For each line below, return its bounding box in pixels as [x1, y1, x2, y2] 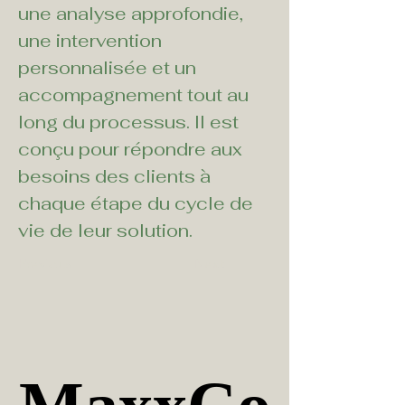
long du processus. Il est [18, 109, 243, 134]
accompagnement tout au [18, 82, 253, 107]
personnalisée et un [18, 55, 201, 80]
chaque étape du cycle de [18, 191, 258, 215]
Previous [18, 254, 72, 272]
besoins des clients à [18, 164, 215, 188]
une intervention [18, 28, 166, 52]
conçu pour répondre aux [18, 137, 247, 161]
